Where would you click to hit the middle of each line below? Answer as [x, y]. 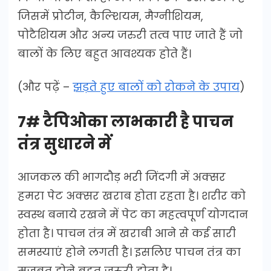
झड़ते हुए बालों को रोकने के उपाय [156, 87]
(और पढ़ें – [45, 87]
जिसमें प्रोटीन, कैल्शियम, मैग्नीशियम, [110, 16]
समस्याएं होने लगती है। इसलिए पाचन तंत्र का [129, 252]
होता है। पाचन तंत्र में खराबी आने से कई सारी [127, 233]
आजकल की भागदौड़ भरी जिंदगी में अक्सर [122, 177]
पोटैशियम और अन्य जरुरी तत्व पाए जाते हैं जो [130, 34]
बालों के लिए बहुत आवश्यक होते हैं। [104, 53]
